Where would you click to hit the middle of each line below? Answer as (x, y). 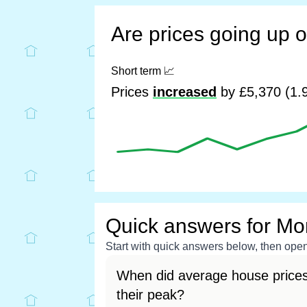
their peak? (150, 295)
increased (185, 92)
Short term (137, 71)
